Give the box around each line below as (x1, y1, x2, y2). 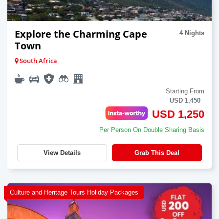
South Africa (18, 56, 57, 66)
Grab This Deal (134, 149, 179, 157)
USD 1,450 (170, 97, 200, 105)
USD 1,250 (152, 108, 204, 121)
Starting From (166, 88, 204, 95)
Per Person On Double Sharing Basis (99, 126, 204, 134)
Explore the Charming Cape (15, 27, 147, 41)
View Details (44, 149, 81, 157)
